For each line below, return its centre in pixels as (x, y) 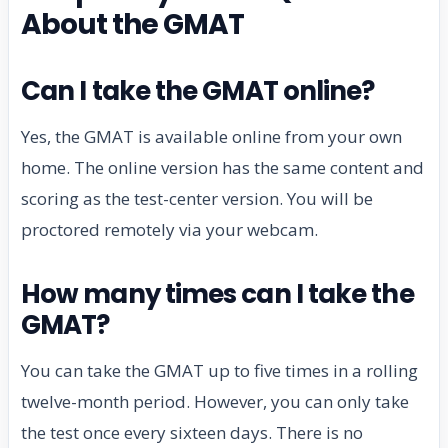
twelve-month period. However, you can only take (215, 401)
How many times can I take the (217, 293)
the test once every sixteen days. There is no (192, 432)
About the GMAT (133, 24)
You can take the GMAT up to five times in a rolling (219, 370)
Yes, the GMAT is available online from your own (211, 136)
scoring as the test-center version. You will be (197, 198)
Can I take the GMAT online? (198, 90)
